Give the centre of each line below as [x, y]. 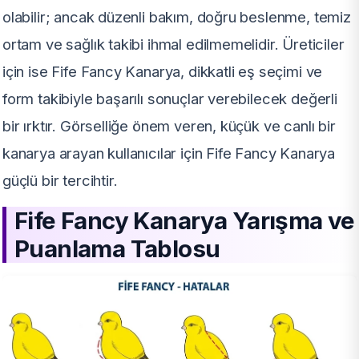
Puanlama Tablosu [117, 248]
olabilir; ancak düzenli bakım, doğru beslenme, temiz [177, 16]
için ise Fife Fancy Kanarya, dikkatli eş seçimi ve [163, 71]
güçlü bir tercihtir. [60, 180]
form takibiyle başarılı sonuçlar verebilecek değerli [170, 98]
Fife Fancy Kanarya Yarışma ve [185, 220]
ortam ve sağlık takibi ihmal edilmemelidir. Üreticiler [173, 44]
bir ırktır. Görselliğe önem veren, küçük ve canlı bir [169, 125]
